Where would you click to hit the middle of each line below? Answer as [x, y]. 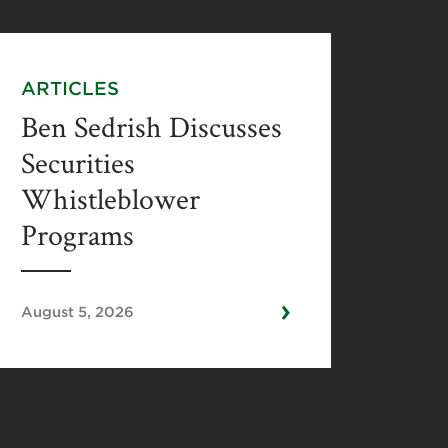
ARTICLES [69, 87]
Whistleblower [110, 200]
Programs [77, 236]
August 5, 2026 [77, 311]
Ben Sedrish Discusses [151, 128]
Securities [77, 164]
